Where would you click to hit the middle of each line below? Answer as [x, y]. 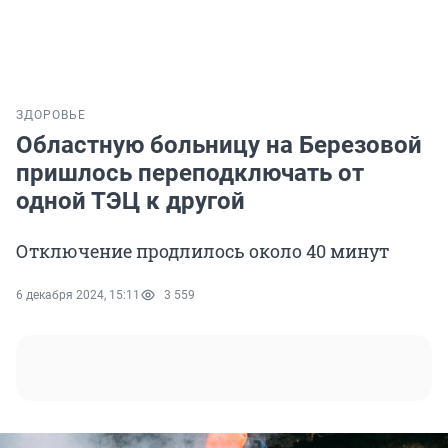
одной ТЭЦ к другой [130, 201]
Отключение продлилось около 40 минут [202, 251]
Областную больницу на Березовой [219, 145]
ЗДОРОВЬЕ [51, 115]
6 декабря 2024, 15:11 [78, 295]
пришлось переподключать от [190, 173]
